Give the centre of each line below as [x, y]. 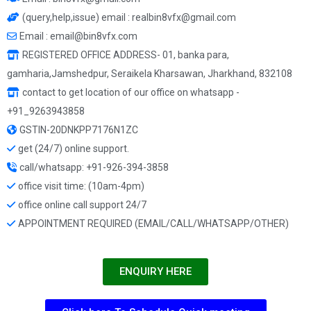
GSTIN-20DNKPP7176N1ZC [79, 129]
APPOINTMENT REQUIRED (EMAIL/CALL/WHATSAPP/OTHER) [153, 223]
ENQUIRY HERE [155, 271]
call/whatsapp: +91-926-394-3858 [94, 167]
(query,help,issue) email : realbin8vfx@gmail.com [129, 17]
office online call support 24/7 [82, 204]
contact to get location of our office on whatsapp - [131, 92]
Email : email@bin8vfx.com [78, 36]
